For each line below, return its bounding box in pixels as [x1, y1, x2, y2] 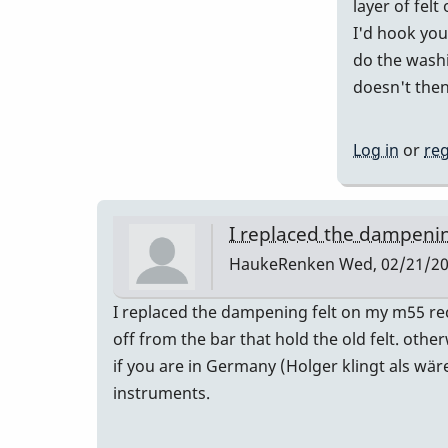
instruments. [113, 382, 210, 405]
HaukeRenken [229, 253, 335, 276]
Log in [353, 138, 399, 161]
